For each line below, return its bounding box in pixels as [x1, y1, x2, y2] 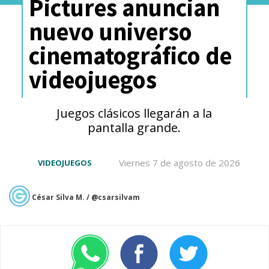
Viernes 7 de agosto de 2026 [119, 156, 241, 169]
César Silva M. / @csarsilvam [32, 192, 140, 202]
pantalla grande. [88, 119, 181, 136]
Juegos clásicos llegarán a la [56, 104, 213, 122]
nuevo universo [28, 16, 192, 47]
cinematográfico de [28, 40, 232, 71]
